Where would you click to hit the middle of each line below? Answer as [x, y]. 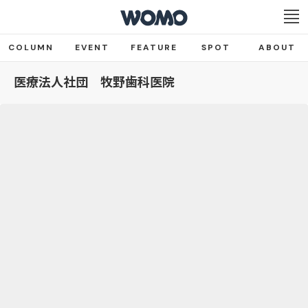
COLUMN [31, 47]
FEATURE [154, 47]
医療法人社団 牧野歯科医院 [94, 82]
